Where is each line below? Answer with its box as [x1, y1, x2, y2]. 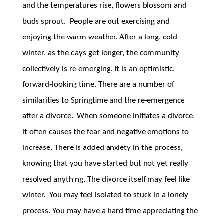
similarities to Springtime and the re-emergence [22, 96, 184, 105]
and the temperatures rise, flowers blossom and [22, 1, 186, 10]
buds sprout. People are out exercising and [22, 17, 170, 26]
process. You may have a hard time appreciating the [22, 207, 198, 215]
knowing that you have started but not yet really [22, 159, 188, 168]
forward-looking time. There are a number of [22, 80, 174, 89]
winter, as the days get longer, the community [22, 49, 179, 57]
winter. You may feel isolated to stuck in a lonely [22, 191, 188, 199]
